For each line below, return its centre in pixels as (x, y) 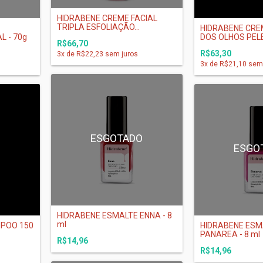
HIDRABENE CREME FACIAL (107, 18)
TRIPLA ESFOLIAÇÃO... (98, 27)
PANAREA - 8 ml (230, 234)
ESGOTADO (117, 138)
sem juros (121, 54)
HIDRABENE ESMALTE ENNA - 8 (114, 215)
